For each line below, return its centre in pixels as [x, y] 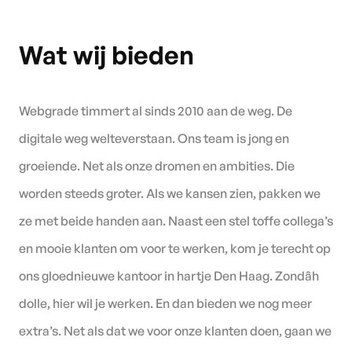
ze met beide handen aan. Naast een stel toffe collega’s [176, 220]
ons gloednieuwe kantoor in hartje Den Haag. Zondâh [169, 275]
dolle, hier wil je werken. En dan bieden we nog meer [165, 303]
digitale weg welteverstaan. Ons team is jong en [154, 138]
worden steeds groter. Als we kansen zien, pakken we [170, 193]
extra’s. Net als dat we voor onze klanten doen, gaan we [175, 330]
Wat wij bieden [106, 55]
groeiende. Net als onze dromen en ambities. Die [157, 165]
